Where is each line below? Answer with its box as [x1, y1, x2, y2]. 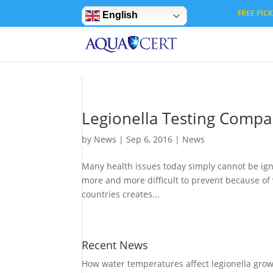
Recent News [82, 238, 149, 252]
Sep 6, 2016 [126, 133, 173, 145]
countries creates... [82, 188, 160, 200]
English [100, 10, 138, 21]
